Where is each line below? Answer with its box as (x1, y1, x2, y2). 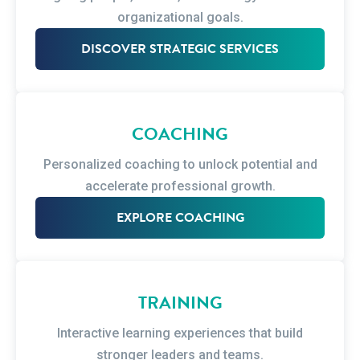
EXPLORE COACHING (116, 208, 244, 227)
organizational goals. (117, 10, 243, 25)
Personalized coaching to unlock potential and (43, 157, 317, 172)
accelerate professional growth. (84, 178, 276, 194)
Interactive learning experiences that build (57, 325, 303, 341)
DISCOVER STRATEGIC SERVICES (81, 39, 279, 59)
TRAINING (137, 289, 223, 316)
